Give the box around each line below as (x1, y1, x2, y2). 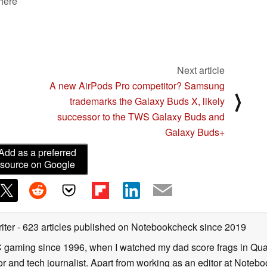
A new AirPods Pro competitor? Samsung (49, 78, 225, 92)
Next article (177, 63, 225, 77)
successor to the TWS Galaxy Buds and (57, 109, 225, 123)
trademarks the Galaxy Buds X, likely (70, 94, 225, 108)
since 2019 (197, 219, 246, 234)
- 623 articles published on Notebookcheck (17, 219, 197, 234)
